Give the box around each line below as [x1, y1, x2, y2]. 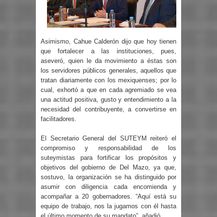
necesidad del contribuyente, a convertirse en [41, 106, 176, 113]
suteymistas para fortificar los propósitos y [41, 154, 176, 161]
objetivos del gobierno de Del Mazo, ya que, [41, 163, 176, 171]
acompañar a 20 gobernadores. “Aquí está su [41, 192, 176, 200]
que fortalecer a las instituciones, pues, [41, 47, 176, 55]
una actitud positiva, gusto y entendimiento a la [41, 96, 176, 104]
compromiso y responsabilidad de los [41, 144, 176, 152]
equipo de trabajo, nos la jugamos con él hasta [41, 202, 176, 210]
